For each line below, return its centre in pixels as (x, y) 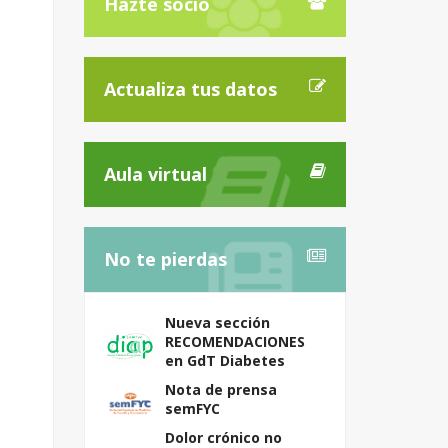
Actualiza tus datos (190, 89)
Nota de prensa (220, 389)
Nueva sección (217, 322)
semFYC (192, 408)
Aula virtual (155, 174)
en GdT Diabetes (224, 360)
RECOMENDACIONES (234, 341)
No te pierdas (165, 259)
